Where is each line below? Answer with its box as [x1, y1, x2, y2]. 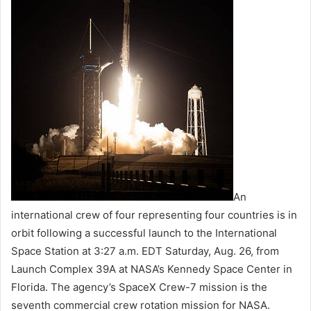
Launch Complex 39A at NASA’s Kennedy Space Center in [11, 262, 292, 276]
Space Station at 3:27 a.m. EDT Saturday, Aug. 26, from [11, 244, 279, 258]
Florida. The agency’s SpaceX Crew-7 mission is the [11, 280, 267, 294]
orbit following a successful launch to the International [11, 226, 277, 240]
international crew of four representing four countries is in [11, 208, 297, 222]
